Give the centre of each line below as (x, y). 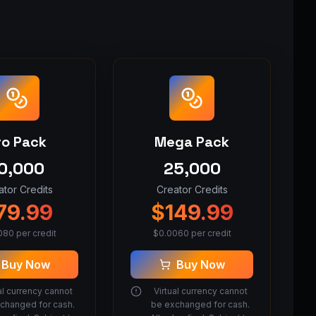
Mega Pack (192, 142)
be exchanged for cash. (200, 304)
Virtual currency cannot (200, 291)
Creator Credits (192, 189)
